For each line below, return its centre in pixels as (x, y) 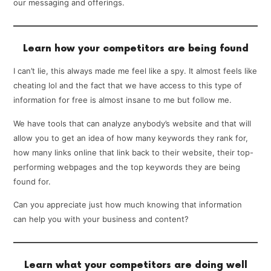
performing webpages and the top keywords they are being (127, 167)
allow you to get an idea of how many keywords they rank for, (131, 138)
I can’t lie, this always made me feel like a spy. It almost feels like (135, 71)
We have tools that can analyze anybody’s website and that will (132, 123)
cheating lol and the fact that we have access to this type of (128, 86)
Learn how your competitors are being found (135, 49)
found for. (32, 181)
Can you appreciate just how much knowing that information (128, 204)
